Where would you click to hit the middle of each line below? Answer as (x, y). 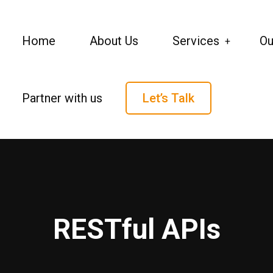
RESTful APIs (136, 229)
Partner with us (62, 98)
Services (196, 41)
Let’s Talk (168, 98)
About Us (114, 41)
